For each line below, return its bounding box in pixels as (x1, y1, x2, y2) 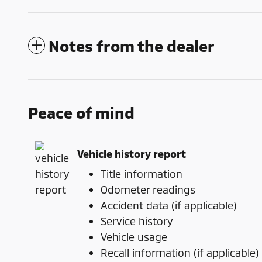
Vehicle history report (77, 147, 186, 160)
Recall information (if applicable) (101, 246, 259, 260)
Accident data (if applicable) (101, 199, 237, 212)
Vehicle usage (101, 230, 167, 244)
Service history (101, 215, 173, 228)
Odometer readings (101, 183, 195, 196)
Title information (101, 167, 182, 181)
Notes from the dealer (49, 36, 215, 56)
